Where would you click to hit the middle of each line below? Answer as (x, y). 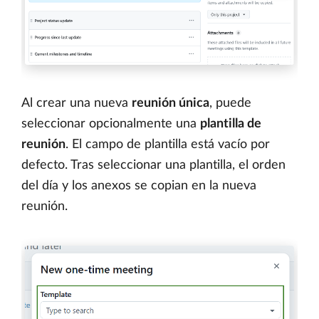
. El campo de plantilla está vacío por (168, 144)
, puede (230, 103)
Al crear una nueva (77, 103)
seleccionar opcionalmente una (111, 124)
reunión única (171, 103)
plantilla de (231, 124)
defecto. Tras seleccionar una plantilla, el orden (153, 165)
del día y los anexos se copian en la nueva (139, 185)
